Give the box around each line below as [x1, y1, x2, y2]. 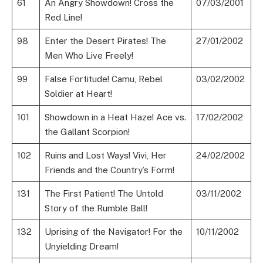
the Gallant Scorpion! [44, 127, 130, 137]
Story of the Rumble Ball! [44, 203, 147, 214]
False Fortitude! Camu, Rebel [44, 74, 163, 85]
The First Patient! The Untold [44, 188, 163, 199]
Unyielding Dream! [44, 241, 119, 252]
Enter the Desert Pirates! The [44, 36, 166, 46]
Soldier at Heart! [44, 89, 112, 99]
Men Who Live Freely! [44, 50, 133, 61]
